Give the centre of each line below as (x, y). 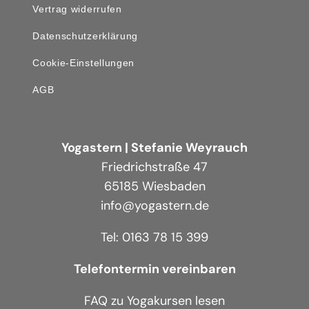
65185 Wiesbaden (154, 187)
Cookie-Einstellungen (84, 63)
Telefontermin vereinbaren (154, 269)
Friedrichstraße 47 (154, 167)
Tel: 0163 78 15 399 (154, 238)
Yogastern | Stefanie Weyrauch (154, 148)
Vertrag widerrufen (77, 9)
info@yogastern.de (154, 206)
